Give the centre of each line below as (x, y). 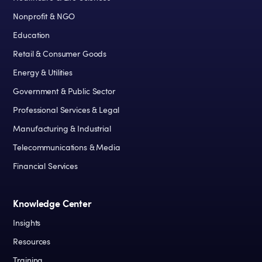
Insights (27, 223)
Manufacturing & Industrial (62, 129)
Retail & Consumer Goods (60, 54)
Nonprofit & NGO (44, 17)
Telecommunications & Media (67, 148)
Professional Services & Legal (66, 110)
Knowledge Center (52, 204)
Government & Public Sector (64, 92)
